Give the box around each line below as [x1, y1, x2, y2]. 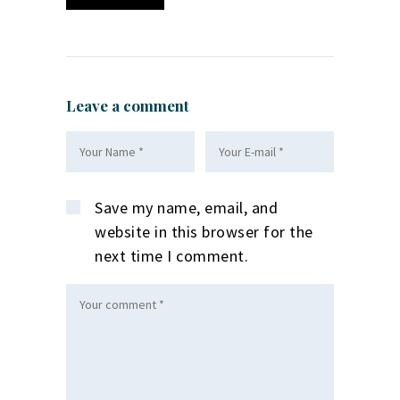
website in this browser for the [95, 221, 313, 242]
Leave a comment [66, 95, 189, 115]
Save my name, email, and [95, 196, 279, 218]
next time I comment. [95, 245, 249, 266]
